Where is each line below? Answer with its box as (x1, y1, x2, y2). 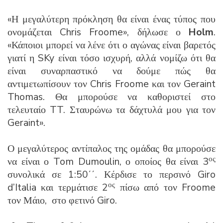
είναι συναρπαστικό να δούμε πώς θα (7, 64, 216, 78)
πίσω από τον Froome (115, 180, 216, 194)
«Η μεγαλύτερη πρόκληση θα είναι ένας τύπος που (7, 12, 216, 26)
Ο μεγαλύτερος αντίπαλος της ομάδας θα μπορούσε (7, 141, 216, 155)
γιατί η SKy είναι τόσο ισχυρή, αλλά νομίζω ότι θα (7, 51, 216, 65)
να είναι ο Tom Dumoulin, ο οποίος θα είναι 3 (7, 154, 209, 168)
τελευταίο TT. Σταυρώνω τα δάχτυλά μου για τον (7, 103, 216, 116)
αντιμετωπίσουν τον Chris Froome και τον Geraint (7, 77, 216, 91)
